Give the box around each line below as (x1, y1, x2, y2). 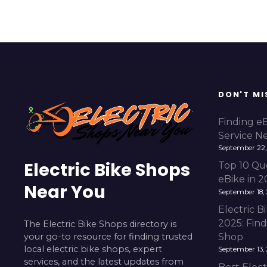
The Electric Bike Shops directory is (24, 218, 176, 229)
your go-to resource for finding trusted (24, 231, 193, 242)
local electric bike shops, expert (24, 243, 162, 254)
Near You (24, 180, 105, 204)
